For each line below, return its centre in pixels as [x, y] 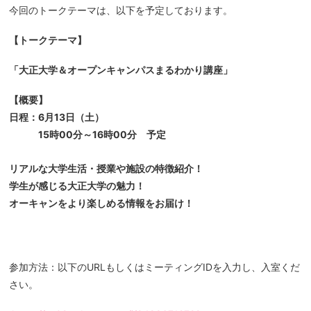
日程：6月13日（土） [57, 117]
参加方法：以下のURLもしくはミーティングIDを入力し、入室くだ [155, 267]
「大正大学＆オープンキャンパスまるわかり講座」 [121, 70]
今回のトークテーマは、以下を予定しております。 [121, 10]
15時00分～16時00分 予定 [88, 134]
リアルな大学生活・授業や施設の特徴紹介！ [107, 168]
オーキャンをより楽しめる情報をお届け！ [102, 203]
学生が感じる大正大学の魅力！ [77, 186]
